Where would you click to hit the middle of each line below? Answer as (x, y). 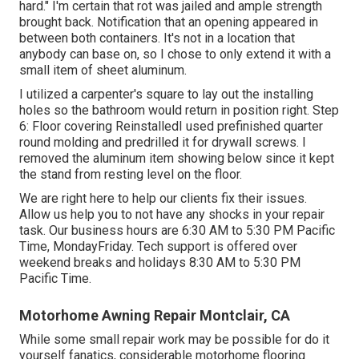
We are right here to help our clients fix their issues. (163, 198)
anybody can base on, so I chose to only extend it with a (175, 54)
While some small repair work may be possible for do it (174, 339)
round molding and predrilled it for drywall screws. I (163, 142)
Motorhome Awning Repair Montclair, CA (155, 315)
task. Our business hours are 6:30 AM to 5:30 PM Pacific (177, 230)
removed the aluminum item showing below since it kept (177, 158)
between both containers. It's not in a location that (157, 38)
